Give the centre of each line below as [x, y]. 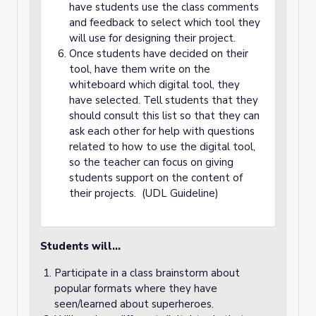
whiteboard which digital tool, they [154, 85]
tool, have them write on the [140, 69]
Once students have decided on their [159, 54]
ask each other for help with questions [162, 131]
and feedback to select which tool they [165, 23]
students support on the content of [156, 178]
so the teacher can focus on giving [151, 162]
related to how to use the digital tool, [162, 147]
